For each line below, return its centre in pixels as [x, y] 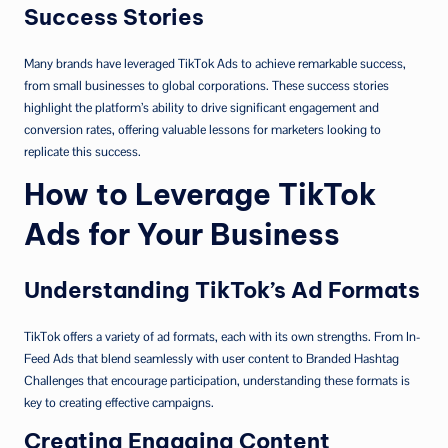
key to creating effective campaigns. [119, 402]
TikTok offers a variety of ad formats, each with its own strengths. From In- [222, 336]
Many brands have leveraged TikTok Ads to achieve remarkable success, [215, 63]
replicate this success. [82, 151]
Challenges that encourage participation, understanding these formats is [217, 380]
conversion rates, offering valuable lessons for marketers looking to [202, 129]
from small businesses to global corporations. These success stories [206, 85]
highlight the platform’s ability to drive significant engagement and [201, 107]
